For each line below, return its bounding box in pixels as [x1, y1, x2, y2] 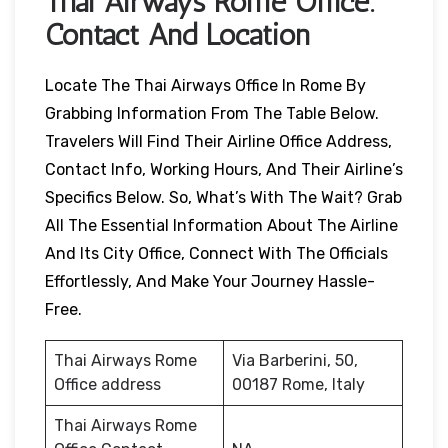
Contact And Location [45, 16, 310, 53]
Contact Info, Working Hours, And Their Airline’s [45, 159, 403, 179]
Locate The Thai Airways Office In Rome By [45, 75, 366, 95]
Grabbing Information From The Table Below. [45, 103, 379, 123]
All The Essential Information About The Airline [45, 215, 398, 235]
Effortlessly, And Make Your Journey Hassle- [45, 271, 375, 291]
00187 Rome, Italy [232, 374, 365, 394]
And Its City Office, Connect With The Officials [45, 243, 388, 263]
